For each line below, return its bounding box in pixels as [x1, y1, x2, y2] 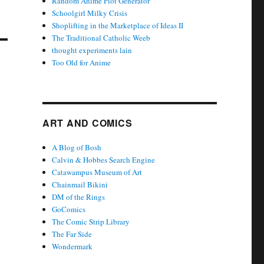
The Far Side [52, 229, 93, 240]
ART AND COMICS [42, 116, 133, 130]
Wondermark [52, 241, 93, 252]
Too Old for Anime [52, 57, 111, 68]
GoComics [52, 204, 86, 215]
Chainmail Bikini [52, 179, 108, 190]
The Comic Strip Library [52, 216, 130, 227]
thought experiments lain [52, 45, 133, 56]
